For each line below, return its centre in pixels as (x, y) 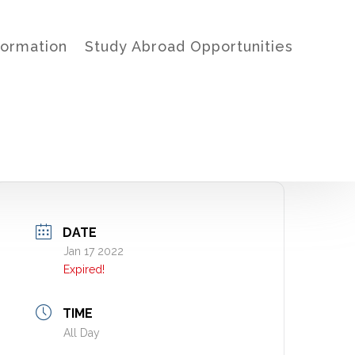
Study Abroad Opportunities (189, 46)
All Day (82, 333)
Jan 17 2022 (94, 251)
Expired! (84, 269)
